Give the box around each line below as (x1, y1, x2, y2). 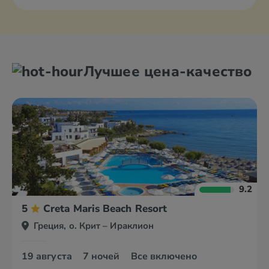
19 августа (22, 250, 74, 263)
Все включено (130, 250, 198, 263)
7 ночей (82, 250, 122, 263)
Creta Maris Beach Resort (43, 202, 168, 216)
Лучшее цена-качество (83, 62, 253, 81)
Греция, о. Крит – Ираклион (34, 220, 154, 232)
